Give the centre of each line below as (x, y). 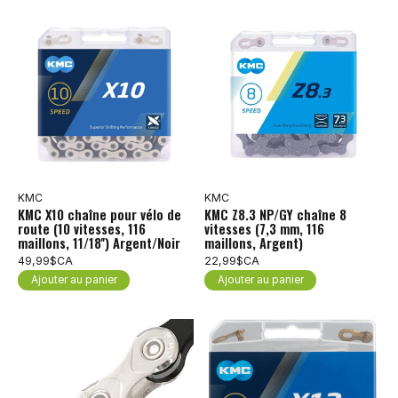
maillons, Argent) (253, 243)
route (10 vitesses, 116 (82, 229)
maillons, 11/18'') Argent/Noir (99, 243)
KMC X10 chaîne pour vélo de (99, 215)
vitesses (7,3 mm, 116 (264, 229)
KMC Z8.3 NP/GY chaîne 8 (275, 215)
